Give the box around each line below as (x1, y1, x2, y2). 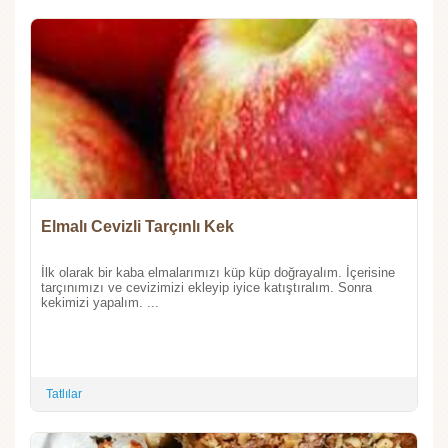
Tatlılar (46, 386, 82, 401)
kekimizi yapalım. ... (41, 294, 159, 310)
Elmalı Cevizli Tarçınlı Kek (41, 217, 234, 235)
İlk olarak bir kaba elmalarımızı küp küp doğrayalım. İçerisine (41, 264, 395, 280)
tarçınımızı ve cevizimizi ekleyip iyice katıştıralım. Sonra (41, 279, 372, 295)
